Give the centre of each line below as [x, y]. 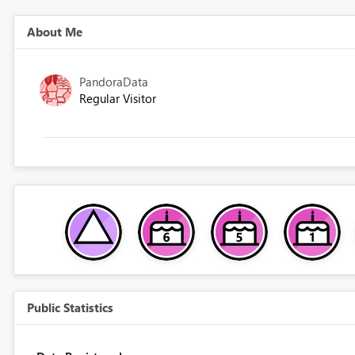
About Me [54, 32]
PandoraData [113, 82]
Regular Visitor [117, 99]
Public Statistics [70, 308]
